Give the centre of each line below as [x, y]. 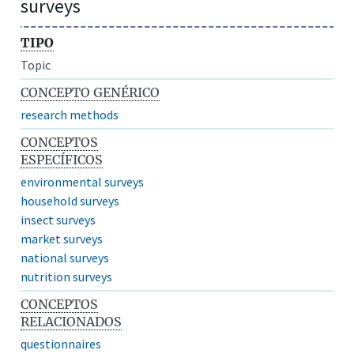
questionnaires [61, 343]
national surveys [65, 257]
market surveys [62, 238]
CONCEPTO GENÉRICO [90, 92]
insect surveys [58, 219]
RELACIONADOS [72, 321]
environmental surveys [83, 181]
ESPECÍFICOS [62, 159]
